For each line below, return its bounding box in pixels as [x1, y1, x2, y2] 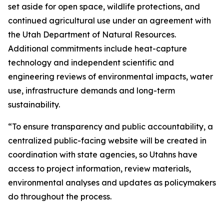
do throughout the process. [8, 191, 111, 201]
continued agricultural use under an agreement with [8, 15, 211, 25]
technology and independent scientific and [8, 57, 174, 67]
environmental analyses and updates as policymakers [8, 177, 216, 187]
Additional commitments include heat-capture [8, 43, 187, 53]
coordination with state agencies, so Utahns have [8, 149, 197, 159]
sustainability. [8, 99, 60, 109]
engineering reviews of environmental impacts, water [8, 71, 213, 81]
